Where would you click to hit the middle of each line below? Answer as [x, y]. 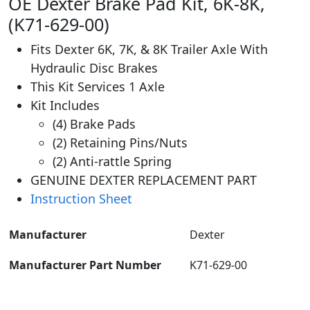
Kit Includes [65, 105]
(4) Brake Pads [94, 124]
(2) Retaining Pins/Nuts [120, 142]
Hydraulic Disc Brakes [94, 67]
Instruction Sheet [81, 198]
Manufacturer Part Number [85, 265]
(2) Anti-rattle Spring [112, 161]
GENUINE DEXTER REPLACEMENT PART [144, 180]
